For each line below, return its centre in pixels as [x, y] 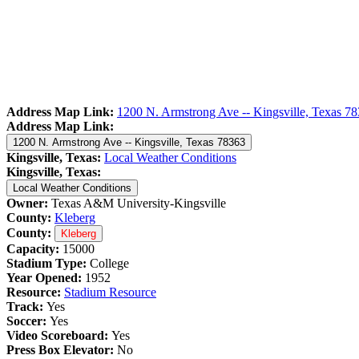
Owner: [27, 203]
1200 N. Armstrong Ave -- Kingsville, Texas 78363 [231, 142]
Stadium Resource [110, 292]
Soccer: [28, 321]
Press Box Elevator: [62, 349]
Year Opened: [44, 277]
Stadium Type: [48, 263]
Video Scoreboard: [59, 335]
